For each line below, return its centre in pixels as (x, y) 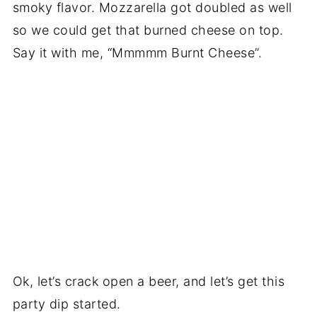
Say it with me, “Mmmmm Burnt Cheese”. (137, 53)
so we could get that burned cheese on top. (148, 30)
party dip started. (67, 304)
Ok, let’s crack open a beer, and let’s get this (149, 281)
